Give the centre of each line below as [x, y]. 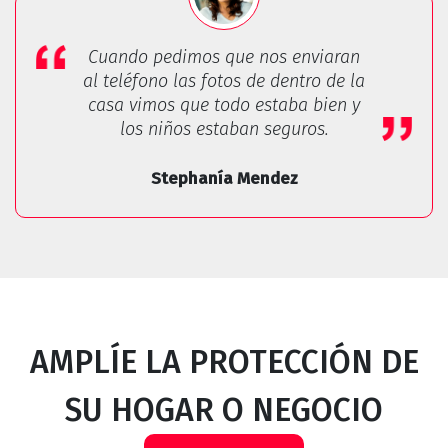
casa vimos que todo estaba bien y [224, 105]
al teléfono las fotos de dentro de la [224, 81]
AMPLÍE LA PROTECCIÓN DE [224, 362]
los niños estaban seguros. [224, 129]
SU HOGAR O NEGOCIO [224, 410]
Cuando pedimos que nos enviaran [224, 57]
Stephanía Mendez [224, 179]
